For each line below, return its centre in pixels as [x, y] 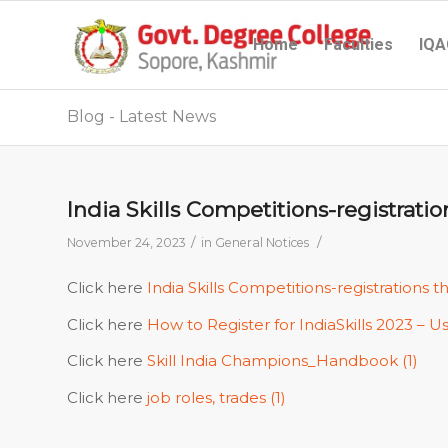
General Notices [262, 242]
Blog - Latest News [141, 116]
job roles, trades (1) [216, 397]
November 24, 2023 [126, 242]
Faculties [358, 44]
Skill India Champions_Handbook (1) [282, 361]
